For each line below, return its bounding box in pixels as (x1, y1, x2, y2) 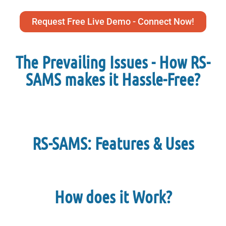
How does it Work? (54, 186, 172, 207)
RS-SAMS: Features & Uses (32, 133, 194, 153)
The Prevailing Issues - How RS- (16, 51, 210, 72)
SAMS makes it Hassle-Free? (26, 69, 200, 89)
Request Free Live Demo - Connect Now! (32, 16, 194, 27)
